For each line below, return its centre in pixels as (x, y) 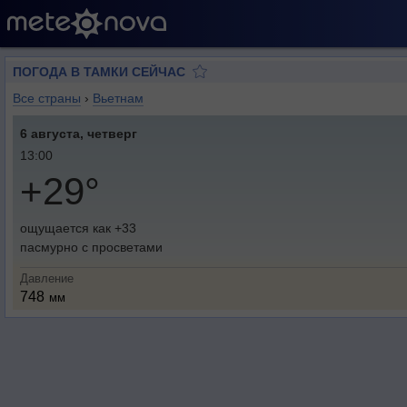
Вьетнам (118, 98)
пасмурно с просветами (91, 247)
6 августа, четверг (79, 134)
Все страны (47, 98)
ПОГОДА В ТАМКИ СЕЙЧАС (99, 72)
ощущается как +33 (78, 228)
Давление (47, 278)
